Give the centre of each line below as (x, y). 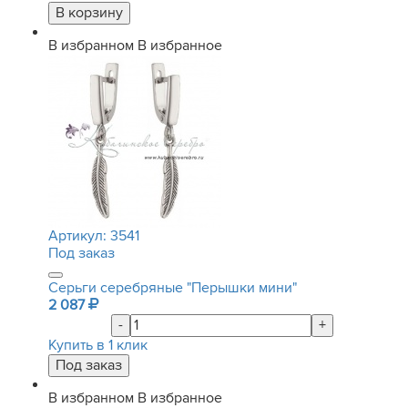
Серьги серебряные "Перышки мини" (173, 288)
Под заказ (82, 253)
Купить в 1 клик (98, 345)
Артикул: (79, 236)
